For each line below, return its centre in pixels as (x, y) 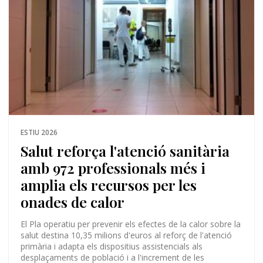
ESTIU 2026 (39, 133)
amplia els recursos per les (108, 185)
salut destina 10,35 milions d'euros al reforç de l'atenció (126, 235)
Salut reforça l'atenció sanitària (125, 151)
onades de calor (72, 202)
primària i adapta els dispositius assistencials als (111, 247)
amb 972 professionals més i (113, 168)
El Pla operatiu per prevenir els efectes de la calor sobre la (130, 224)
